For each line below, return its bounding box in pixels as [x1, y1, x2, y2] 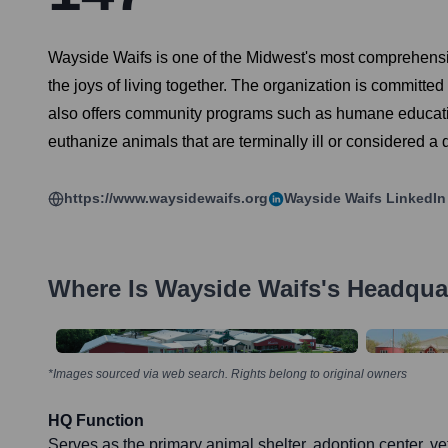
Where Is [48, 275, 155, 303]
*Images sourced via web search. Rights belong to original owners [48, 367, 407, 382]
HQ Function [48, 412, 144, 430]
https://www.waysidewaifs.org [64, 190, 268, 207]
